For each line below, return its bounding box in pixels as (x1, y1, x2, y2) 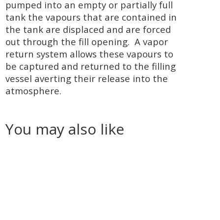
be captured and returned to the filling (5, 60, 176, 72)
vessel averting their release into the (5, 72, 168, 84)
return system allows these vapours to (5, 48, 174, 60)
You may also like (5, 119, 125, 139)
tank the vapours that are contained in (5, 11, 177, 23)
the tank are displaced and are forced (5, 23, 171, 35)
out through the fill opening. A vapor (5, 35, 168, 48)
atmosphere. (5, 84, 62, 97)
